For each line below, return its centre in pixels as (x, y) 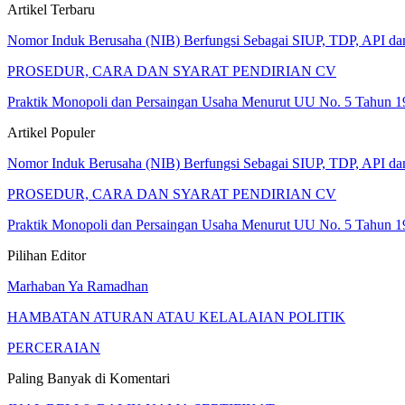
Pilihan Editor (47, 255)
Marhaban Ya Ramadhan (78, 286)
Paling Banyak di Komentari (89, 378)
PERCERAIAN (54, 347)
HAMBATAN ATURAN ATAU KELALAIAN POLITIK (176, 316)
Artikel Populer (51, 132)
